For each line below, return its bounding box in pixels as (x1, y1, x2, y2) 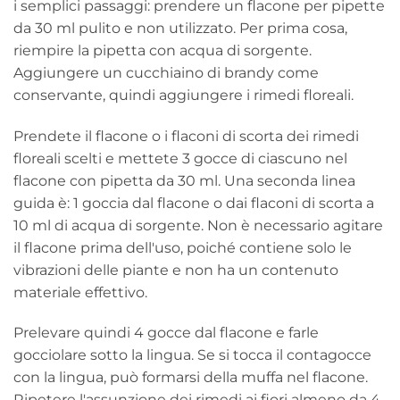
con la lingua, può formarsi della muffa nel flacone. (13, 369, 368, 387)
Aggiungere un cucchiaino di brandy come (13, 63, 319, 81)
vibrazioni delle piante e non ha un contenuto (13, 261, 338, 279)
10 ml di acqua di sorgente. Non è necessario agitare (13, 216, 383, 234)
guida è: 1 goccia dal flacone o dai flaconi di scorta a (13, 194, 374, 212)
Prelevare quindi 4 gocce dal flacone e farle (13, 324, 319, 342)
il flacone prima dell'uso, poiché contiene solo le (13, 238, 352, 256)
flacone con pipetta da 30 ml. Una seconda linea (13, 171, 355, 189)
